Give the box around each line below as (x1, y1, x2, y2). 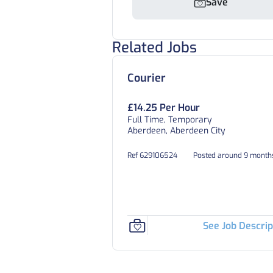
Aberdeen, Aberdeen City (127, 125, 225, 136)
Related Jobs (112, 38, 197, 57)
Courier (127, 71, 166, 85)
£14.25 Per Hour (127, 101, 200, 114)
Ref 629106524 (127, 151, 177, 160)
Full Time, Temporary (127, 114, 212, 126)
